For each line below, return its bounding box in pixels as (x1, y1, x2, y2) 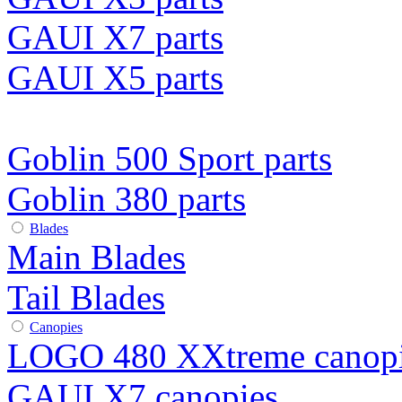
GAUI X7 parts (7, 18, 223, 57)
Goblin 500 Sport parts (7, 139, 332, 178)
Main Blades (7, 238, 186, 276)
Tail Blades (7, 278, 165, 317)
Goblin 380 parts (7, 179, 246, 218)
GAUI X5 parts (7, 58, 223, 97)
